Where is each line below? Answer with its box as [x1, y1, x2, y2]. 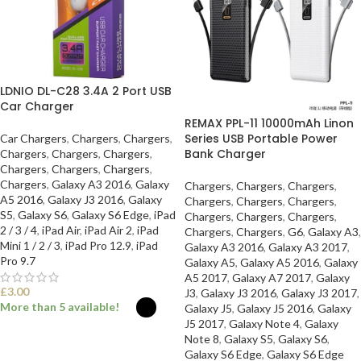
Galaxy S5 [224, 332, 273, 346]
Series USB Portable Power [185, 131, 338, 147]
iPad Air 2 [85, 223, 132, 237]
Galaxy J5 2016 [237, 301, 313, 315]
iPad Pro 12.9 [65, 239, 131, 252]
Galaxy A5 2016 [240, 255, 319, 269]
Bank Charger [185, 146, 266, 162]
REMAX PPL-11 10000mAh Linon [185, 115, 354, 131]
